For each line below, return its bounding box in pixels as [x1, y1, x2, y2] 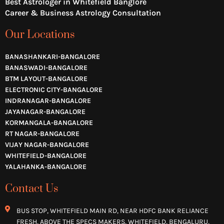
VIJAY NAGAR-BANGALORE [5, 140, 89, 149]
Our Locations [5, 27, 75, 41]
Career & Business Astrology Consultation [5, 7, 161, 17]
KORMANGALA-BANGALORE [5, 118, 93, 127]
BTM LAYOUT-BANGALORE [5, 74, 87, 83]
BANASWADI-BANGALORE [5, 63, 87, 72]
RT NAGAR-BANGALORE [5, 129, 79, 138]
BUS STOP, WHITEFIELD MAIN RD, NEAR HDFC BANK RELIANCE [16, 206, 208, 215]
